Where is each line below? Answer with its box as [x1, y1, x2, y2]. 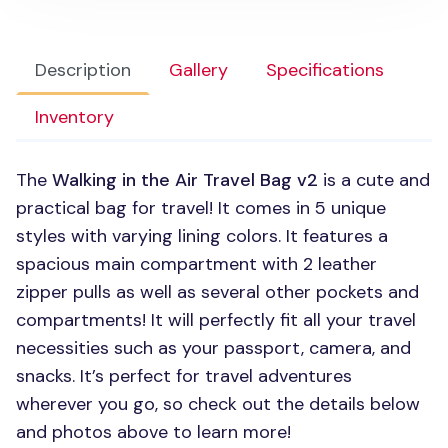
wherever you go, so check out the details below [16, 392, 420, 416]
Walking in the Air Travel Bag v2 [52, 168, 318, 192]
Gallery [169, 58, 228, 82]
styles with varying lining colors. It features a [16, 224, 388, 248]
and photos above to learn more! [16, 420, 291, 444]
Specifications [266, 58, 384, 82]
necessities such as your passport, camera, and [16, 336, 411, 360]
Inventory [35, 105, 114, 129]
